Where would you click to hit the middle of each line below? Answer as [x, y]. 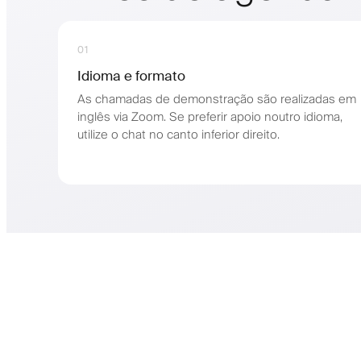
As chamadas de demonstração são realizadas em [217, 99]
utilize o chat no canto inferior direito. [178, 135]
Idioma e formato [131, 75]
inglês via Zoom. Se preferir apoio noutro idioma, [210, 117]
